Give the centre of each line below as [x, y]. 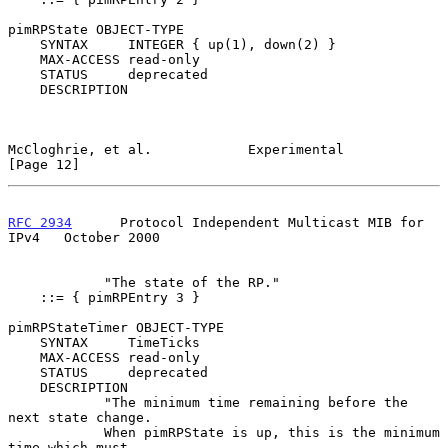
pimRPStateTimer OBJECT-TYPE [116, 327]
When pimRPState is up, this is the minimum [56, 432]
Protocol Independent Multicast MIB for [248, 222]
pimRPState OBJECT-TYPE [96, 29]
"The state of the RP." [56, 282]
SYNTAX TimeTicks [24, 342]
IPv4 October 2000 [84, 237]
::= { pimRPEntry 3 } [24, 297]
